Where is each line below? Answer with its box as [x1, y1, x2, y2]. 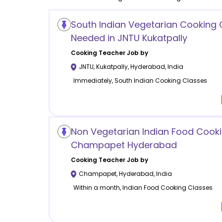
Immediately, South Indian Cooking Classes [73, 76, 207, 85]
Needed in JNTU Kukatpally [70, 32, 187, 45]
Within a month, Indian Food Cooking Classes [73, 183, 213, 192]
